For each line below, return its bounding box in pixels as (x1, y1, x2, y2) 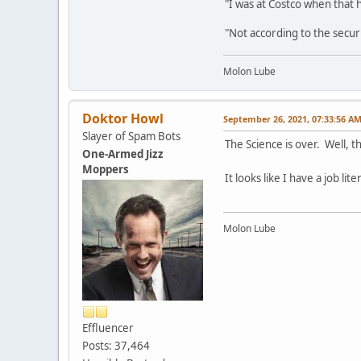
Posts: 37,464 (82, 338, 150, 354)
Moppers (82, 162, 129, 177)
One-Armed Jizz (82, 147, 164, 162)
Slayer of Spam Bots (82, 129, 180, 144)
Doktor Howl (82, 110, 164, 128)
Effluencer (82, 321, 134, 336)
